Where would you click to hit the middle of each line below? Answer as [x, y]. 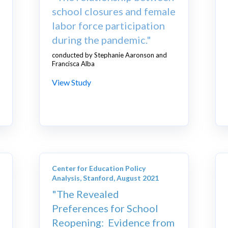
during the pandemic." [102, 40]
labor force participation [109, 26]
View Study [72, 82]
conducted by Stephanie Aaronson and [110, 55]
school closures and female [114, 11]
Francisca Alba [74, 64]
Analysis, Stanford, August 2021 [106, 178]
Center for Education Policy [99, 168]
